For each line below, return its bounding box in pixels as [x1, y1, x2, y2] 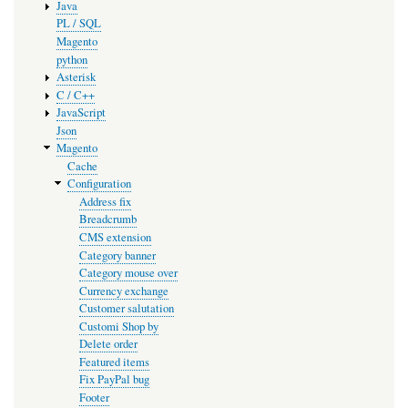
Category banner [79, 247, 157, 263]
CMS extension [79, 229, 152, 245]
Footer [79, 389, 110, 405]
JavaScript [56, 105, 106, 121]
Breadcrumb [79, 211, 138, 228]
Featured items [79, 353, 150, 370]
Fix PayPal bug [79, 372, 150, 388]
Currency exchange [79, 282, 169, 299]
